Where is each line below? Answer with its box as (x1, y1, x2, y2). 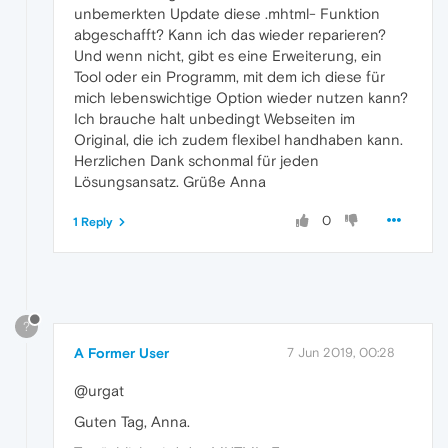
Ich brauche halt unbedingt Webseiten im (74, 109, 355, 127)
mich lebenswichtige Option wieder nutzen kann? (74, 88, 408, 106)
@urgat (74, 381, 124, 399)
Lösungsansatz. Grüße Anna (74, 172, 266, 190)
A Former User (74, 344, 169, 361)
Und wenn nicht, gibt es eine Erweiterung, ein (74, 46, 382, 64)
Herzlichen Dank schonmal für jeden (74, 151, 319, 169)
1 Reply (73, 214, 113, 229)
